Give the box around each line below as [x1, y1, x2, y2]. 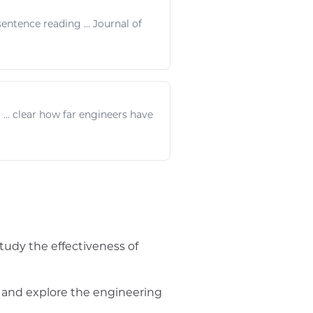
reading [43, 17, 81, 31]
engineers [79, 108, 127, 122]
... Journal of [81, 17, 142, 31]
